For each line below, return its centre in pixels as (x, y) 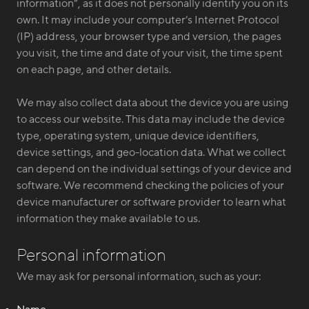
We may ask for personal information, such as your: (139, 277)
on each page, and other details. (94, 70)
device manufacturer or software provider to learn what (151, 202)
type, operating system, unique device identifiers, (138, 136)
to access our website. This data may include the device (151, 119)
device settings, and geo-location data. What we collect (151, 152)
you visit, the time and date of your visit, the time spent (150, 53)
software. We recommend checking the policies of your (150, 186)
